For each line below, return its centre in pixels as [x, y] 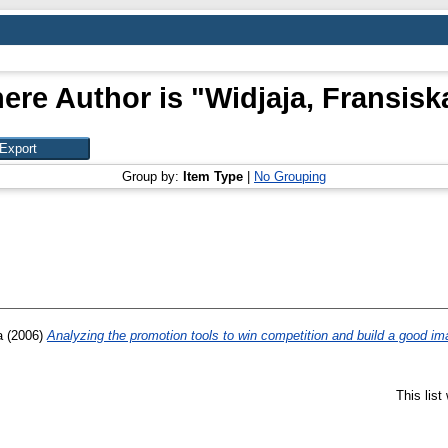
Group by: [152, 176]
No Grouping [290, 176]
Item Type [213, 176]
